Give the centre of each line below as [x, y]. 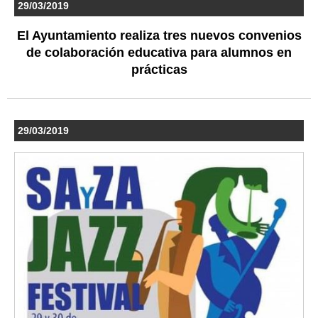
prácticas [159, 69]
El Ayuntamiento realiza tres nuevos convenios [159, 35]
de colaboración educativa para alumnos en [159, 52]
